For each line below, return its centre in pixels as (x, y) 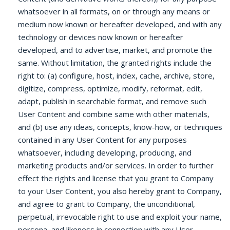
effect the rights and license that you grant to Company (116, 178)
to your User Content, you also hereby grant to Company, (120, 191)
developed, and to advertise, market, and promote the (115, 50)
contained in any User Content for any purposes (102, 140)
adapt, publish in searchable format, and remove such (112, 101)
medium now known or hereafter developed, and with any (120, 24)
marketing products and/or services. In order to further (116, 165)
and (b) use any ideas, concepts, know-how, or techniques (120, 127)
